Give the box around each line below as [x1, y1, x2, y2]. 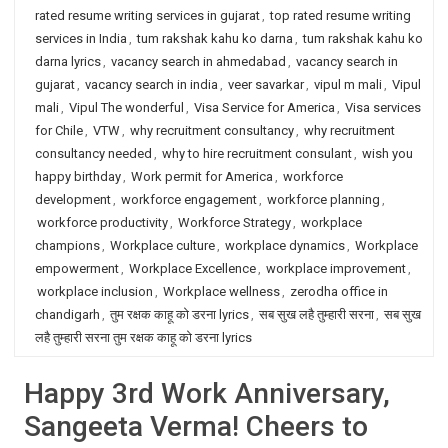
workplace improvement [266, 261, 406, 276]
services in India [35, 31, 127, 46]
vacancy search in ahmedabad [111, 54, 286, 69]
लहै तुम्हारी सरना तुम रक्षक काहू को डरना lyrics [35, 330, 252, 345]
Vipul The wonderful [69, 100, 184, 115]
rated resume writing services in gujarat [35, 8, 260, 23]
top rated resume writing [270, 8, 411, 23]
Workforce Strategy [178, 215, 291, 230]
